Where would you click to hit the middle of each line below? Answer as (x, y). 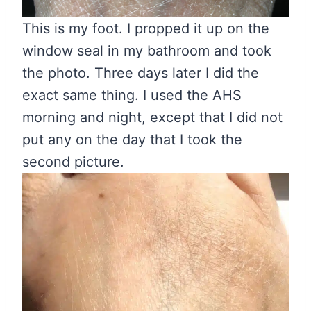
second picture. (75, 161)
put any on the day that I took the (132, 139)
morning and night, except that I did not (152, 117)
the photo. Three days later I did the (141, 73)
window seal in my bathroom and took (147, 50)
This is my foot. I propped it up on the (146, 28)
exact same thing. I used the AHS (132, 95)
